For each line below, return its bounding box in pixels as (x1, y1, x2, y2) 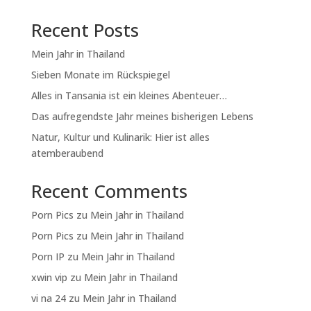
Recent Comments (31, 178, 187, 204)
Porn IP (31, 250, 65, 264)
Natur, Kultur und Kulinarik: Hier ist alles (31, 131, 210, 144)
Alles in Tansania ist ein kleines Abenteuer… (31, 89, 227, 103)
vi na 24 (31, 292, 66, 305)
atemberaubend (31, 146, 103, 160)
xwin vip (31, 271, 67, 285)
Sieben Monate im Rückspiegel (31, 68, 170, 82)
